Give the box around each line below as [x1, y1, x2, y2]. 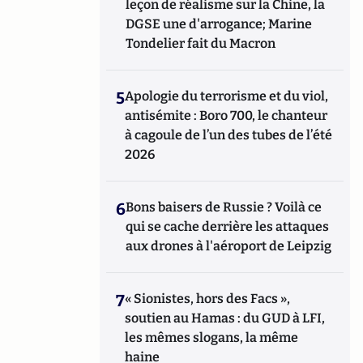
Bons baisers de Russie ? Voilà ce [126, 199, 322, 215]
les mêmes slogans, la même [125, 330, 299, 345]
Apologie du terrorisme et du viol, [125, 88, 329, 104]
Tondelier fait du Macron [126, 36, 276, 51]
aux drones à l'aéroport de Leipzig [126, 238, 332, 254]
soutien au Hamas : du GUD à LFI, [125, 310, 326, 326]
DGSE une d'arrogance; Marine [126, 16, 313, 32]
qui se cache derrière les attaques [126, 219, 330, 234]
